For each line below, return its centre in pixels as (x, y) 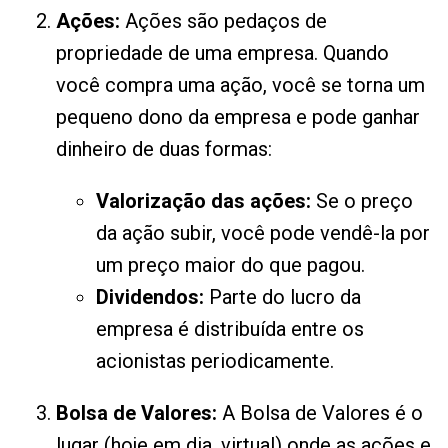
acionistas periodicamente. (215, 361)
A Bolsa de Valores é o (320, 413)
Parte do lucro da (282, 297)
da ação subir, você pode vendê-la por (263, 233)
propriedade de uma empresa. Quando (222, 53)
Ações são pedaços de (223, 21)
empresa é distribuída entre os (230, 329)
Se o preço (362, 201)
